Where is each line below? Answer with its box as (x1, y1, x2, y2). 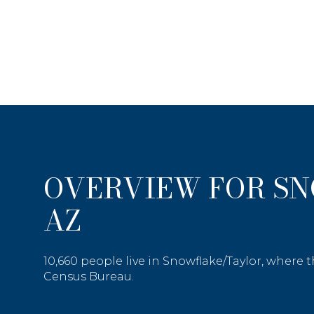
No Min (243, 273, 276, 284)
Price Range (234, 238, 306, 252)
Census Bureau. (43, 269, 134, 283)
